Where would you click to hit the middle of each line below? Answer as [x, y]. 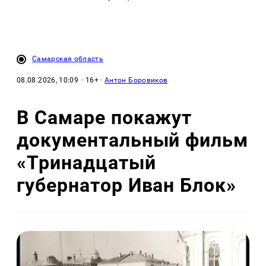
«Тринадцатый [86, 162]
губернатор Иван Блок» [127, 185]
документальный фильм [133, 140]
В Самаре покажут [104, 117]
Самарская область [68, 59]
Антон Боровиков [136, 80]
